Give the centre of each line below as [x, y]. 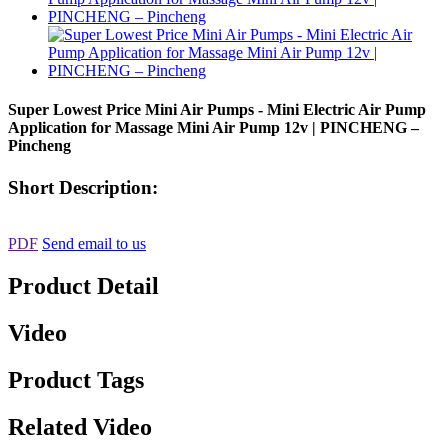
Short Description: [83, 187]
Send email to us [94, 244]
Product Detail [83, 286]
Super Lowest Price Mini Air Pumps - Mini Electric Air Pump [217, 110]
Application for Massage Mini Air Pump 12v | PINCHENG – [213, 128]
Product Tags [76, 379]
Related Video [80, 426]
